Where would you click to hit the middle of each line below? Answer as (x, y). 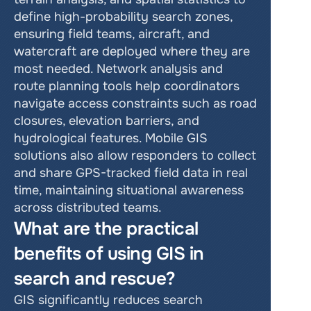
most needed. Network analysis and (118, 69)
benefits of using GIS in (109, 254)
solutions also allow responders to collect (135, 155)
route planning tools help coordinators (127, 86)
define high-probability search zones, (123, 17)
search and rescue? (95, 279)
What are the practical (106, 229)
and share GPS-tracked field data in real (131, 173)
